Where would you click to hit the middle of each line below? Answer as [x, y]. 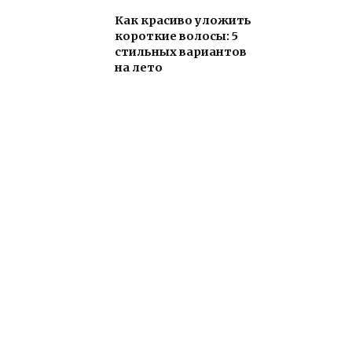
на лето [139, 68]
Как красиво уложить [183, 21]
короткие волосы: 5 [176, 37]
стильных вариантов [181, 52]
